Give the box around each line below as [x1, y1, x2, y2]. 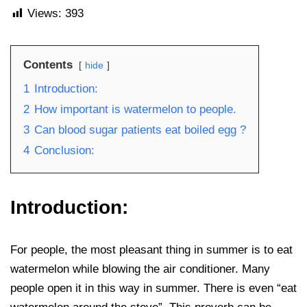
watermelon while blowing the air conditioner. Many [10, 262, 270, 275]
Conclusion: [34, 144, 95, 157]
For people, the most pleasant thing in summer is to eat [10, 243, 293, 256]
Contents [23, 58, 73, 71]
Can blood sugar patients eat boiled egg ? [34, 123, 246, 136]
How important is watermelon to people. [34, 103, 236, 116]
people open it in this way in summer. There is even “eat [10, 282, 297, 295]
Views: [27, 7, 62, 20]
